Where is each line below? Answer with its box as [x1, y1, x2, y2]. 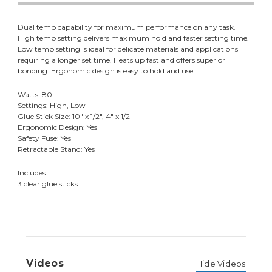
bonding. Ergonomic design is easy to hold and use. [18, 66, 195, 75]
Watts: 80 [18, 89, 53, 99]
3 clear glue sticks [18, 178, 78, 188]
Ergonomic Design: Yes [18, 122, 98, 132]
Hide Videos [195, 258, 246, 268]
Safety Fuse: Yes [18, 133, 72, 143]
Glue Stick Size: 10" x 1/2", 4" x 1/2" [18, 111, 134, 121]
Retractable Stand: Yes [18, 144, 95, 154]
